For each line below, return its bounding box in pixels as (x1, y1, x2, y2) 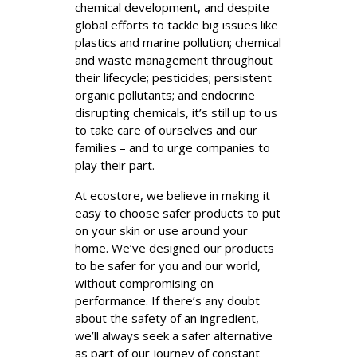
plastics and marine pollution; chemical (75, 34, 281, 50)
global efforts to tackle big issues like (75, 17, 278, 33)
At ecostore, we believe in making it (75, 187, 270, 203)
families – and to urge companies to (75, 139, 270, 155)
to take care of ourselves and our (75, 122, 257, 138)
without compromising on (75, 275, 214, 291)
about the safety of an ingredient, (75, 310, 259, 326)
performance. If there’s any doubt (75, 292, 260, 308)
